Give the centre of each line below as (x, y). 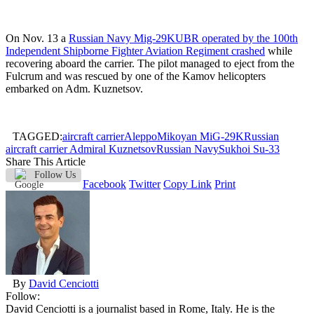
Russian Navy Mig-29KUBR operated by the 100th (183, 39)
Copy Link (187, 184)
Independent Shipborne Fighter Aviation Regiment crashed (135, 51)
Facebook (104, 184)
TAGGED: (37, 137)
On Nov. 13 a (37, 39)
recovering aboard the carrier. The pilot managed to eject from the (150, 64)
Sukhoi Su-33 (249, 149)
